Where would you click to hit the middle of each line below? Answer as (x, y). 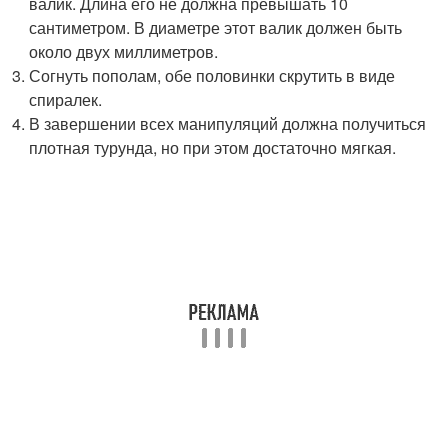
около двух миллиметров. (124, 51)
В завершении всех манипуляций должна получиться (228, 123)
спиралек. (66, 99)
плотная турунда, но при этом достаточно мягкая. (213, 147)
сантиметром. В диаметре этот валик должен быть (216, 27)
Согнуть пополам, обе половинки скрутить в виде (212, 75)
